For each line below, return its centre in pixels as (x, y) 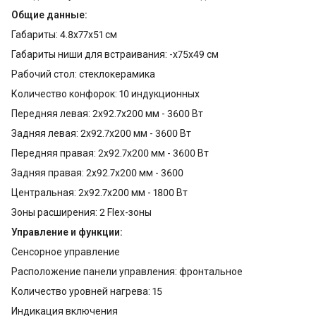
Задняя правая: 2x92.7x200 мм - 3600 (97, 173)
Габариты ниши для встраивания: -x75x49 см (115, 55)
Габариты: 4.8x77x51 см (64, 35)
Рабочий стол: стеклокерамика (83, 74)
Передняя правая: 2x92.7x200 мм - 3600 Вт (110, 153)
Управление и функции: (67, 232)
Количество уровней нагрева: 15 (87, 292)
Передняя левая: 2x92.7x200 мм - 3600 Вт (107, 114)
